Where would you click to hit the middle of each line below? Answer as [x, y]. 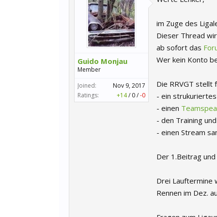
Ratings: [88, 95]
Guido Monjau [102, 61]
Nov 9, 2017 [129, 85]
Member [89, 70]
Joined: [87, 85]
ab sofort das [180, 47]
